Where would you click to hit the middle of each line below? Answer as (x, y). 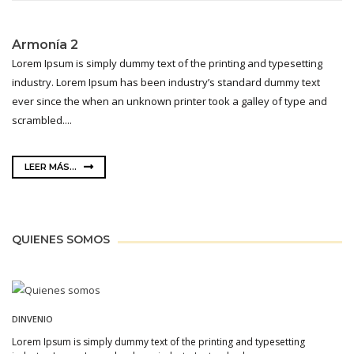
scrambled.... (42, 120)
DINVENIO (32, 319)
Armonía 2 (45, 44)
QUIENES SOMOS (61, 239)
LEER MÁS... (52, 167)
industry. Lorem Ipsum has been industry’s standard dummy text (166, 82)
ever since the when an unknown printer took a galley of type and (169, 101)
